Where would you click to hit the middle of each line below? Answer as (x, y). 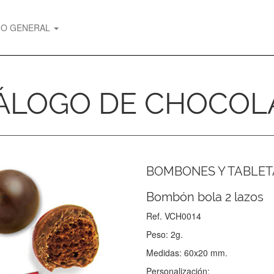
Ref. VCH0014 (174, 216)
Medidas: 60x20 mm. (187, 253)
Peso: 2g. (165, 234)
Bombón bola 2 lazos (205, 197)
